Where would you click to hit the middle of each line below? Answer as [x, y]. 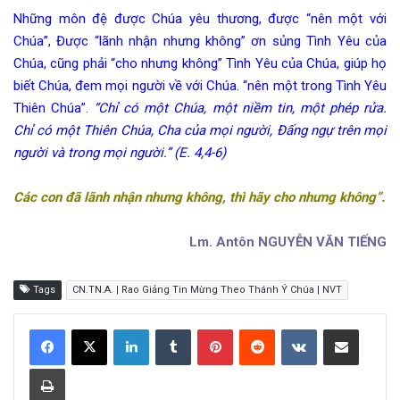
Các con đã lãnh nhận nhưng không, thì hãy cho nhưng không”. [199, 198]
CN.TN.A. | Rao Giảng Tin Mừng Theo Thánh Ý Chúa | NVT [207, 290]
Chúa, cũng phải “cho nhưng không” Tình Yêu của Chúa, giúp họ [200, 64]
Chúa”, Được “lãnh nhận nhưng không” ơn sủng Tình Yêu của [200, 42]
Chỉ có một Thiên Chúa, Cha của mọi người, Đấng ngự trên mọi [200, 131]
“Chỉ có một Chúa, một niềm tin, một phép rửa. [241, 108]
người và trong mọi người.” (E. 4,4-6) [120, 153]
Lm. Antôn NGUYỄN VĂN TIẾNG [288, 242]
